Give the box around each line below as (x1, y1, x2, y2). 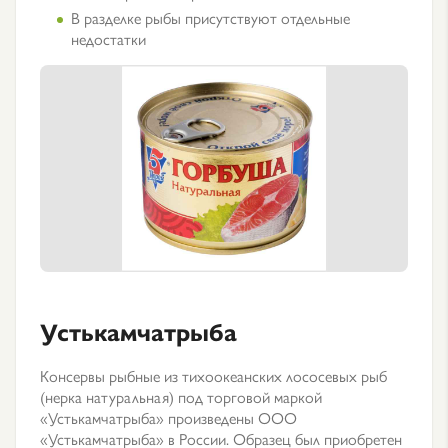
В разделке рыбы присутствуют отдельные (71, 6, 350, 29)
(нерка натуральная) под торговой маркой (40, 385, 322, 408)
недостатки (71, 27, 146, 50)
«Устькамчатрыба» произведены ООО (40, 406, 297, 429)
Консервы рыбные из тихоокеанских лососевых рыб (40, 364, 387, 387)
